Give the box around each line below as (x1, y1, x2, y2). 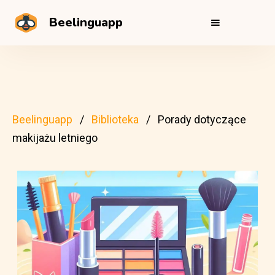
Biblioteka (91, 113, 139, 126)
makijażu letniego (12, 131, 98, 144)
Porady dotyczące (158, 113, 246, 126)
